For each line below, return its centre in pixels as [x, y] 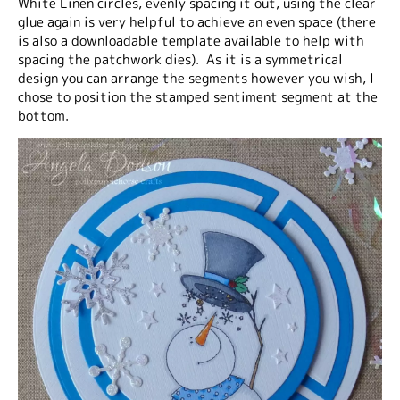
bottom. [43, 116]
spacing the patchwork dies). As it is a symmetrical [180, 59]
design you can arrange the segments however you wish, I [196, 78]
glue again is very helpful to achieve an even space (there [197, 22]
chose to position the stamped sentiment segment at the [198, 97]
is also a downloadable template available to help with [191, 41]
